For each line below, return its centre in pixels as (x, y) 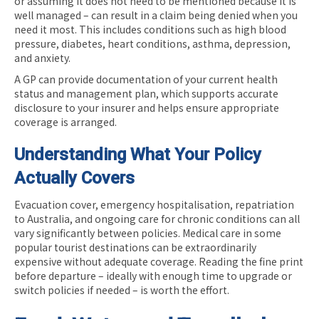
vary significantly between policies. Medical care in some (148, 232)
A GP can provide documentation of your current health (146, 79)
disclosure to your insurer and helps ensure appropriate (147, 107)
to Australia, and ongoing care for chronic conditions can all (157, 218)
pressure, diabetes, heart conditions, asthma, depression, (152, 43)
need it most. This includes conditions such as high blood (150, 29)
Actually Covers (74, 178)
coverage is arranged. (66, 121)
